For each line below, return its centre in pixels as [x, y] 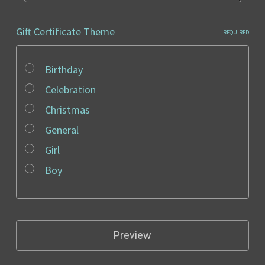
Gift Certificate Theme [65, 32]
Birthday [64, 70]
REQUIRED [236, 32]
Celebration [70, 90]
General [62, 130]
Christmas [67, 110]
